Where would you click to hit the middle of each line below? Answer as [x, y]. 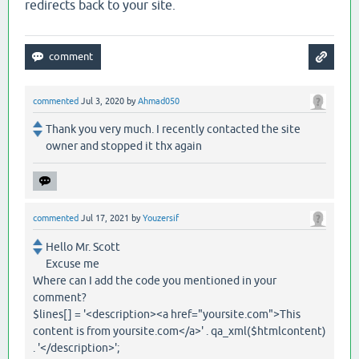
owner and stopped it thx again [124, 146]
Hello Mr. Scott [83, 246]
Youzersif [161, 218]
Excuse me [73, 263]
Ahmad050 [159, 101]
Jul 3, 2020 [103, 101]
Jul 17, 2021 [105, 218]
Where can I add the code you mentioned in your [155, 280]
